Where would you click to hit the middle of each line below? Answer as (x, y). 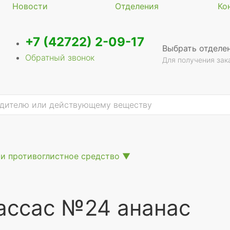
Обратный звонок (60, 57)
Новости (30, 6)
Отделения (137, 6)
